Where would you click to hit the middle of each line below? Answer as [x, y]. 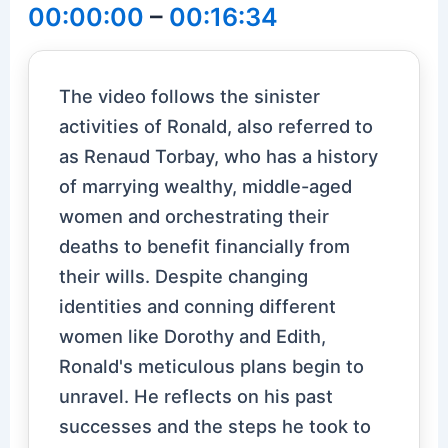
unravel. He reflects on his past [196, 396]
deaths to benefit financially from [205, 246]
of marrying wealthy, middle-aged [206, 186]
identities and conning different [198, 306]
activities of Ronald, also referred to [216, 126]
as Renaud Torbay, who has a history [219, 156]
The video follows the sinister [190, 96]
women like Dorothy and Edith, [193, 336]
